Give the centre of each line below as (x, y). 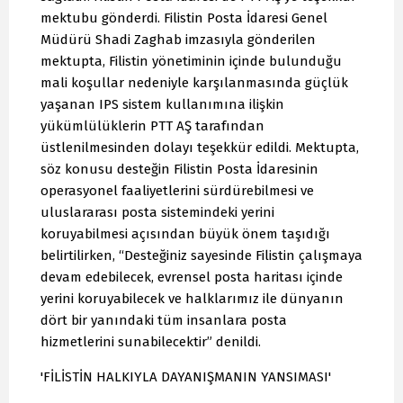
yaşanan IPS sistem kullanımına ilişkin (162, 105)
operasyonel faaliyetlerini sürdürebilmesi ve (177, 191)
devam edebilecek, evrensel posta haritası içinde (192, 278)
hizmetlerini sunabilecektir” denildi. (151, 342)
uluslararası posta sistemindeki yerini (157, 213)
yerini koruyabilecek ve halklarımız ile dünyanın (192, 299)
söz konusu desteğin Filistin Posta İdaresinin (179, 170)
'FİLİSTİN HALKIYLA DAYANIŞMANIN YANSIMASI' (186, 377)
